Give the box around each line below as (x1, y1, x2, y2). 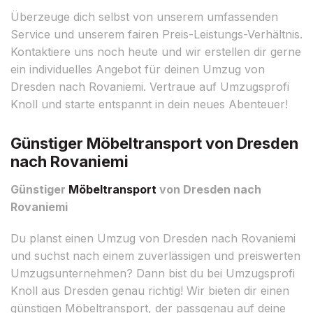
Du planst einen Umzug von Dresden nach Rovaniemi (10, 231, 296, 245)
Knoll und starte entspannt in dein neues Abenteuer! (10, 96, 288, 111)
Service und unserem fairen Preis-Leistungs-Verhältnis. (10, 27, 303, 41)
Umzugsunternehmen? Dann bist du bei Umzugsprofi (10, 265, 295, 280)
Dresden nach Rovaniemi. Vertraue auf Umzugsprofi (10, 79, 289, 94)
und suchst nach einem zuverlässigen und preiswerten (10, 248, 300, 263)
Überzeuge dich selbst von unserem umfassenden (10, 9, 278, 24)
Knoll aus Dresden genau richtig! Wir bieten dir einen (10, 283, 289, 298)
